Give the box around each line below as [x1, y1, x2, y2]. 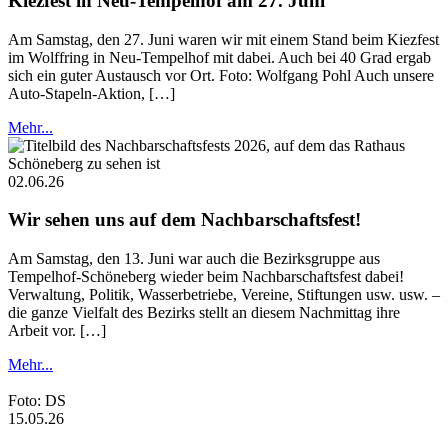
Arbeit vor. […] [8, 322, 106, 340]
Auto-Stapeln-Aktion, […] [8, 84, 175, 102]
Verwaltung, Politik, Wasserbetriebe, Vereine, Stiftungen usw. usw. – [8, 286, 440, 304]
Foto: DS [8, 392, 66, 410]
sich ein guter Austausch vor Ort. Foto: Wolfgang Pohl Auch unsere [8, 66, 434, 84]
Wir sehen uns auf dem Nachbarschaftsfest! [8, 209, 361, 231]
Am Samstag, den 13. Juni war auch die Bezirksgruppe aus [8, 250, 380, 268]
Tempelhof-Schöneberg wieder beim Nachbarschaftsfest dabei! [8, 268, 404, 286]
